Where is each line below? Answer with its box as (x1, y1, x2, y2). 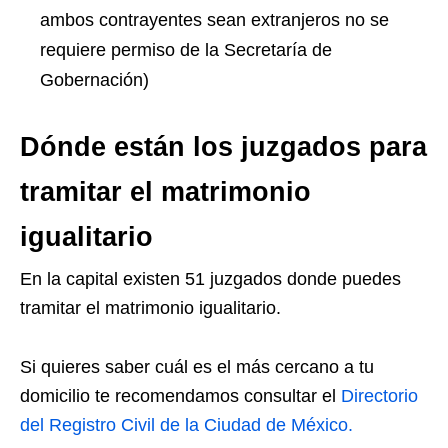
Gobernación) (40, 70, 149, 91)
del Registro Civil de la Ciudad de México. (20, 415, 353, 436)
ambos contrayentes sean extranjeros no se (40, 10, 389, 31)
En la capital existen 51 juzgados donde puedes (20, 269, 401, 290)
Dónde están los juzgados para (20, 132, 427, 163)
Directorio (341, 386, 418, 407)
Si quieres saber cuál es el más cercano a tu (20, 357, 374, 378)
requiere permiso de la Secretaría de (40, 40, 332, 61)
